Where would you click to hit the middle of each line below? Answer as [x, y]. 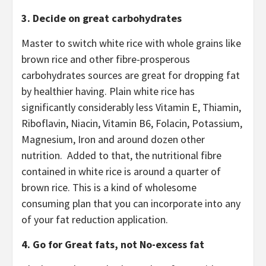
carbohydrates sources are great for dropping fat [131, 75]
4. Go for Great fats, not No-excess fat [113, 244]
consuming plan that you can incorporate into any [131, 203]
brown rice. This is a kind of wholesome [109, 187]
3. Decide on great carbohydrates [102, 18]
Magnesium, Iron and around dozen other [113, 139]
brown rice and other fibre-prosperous [106, 59]
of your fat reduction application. [95, 219]
